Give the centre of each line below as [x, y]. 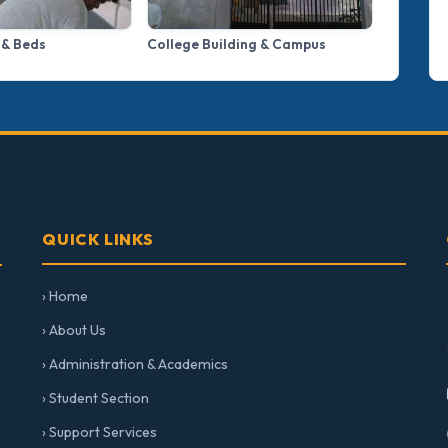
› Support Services [100, 432]
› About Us [74, 330]
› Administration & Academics [135, 364]
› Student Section [96, 398]
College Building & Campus [236, 44]
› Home [65, 296]
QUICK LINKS [98, 239]
